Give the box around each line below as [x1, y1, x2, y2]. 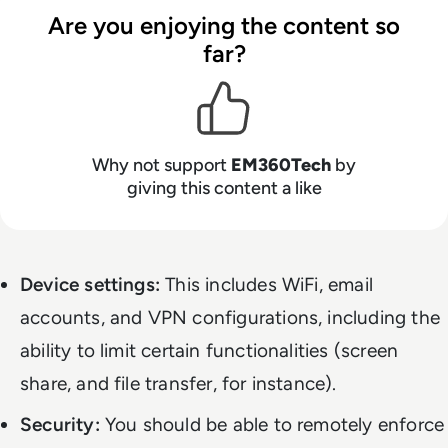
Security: [20, 412, 100, 436]
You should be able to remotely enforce [99, 412, 445, 436]
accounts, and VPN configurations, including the [20, 305, 440, 329]
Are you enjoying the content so [48, 10, 400, 40]
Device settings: [20, 272, 161, 296]
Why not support [92, 153, 231, 176]
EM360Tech [231, 153, 335, 176]
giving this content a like [126, 176, 322, 199]
